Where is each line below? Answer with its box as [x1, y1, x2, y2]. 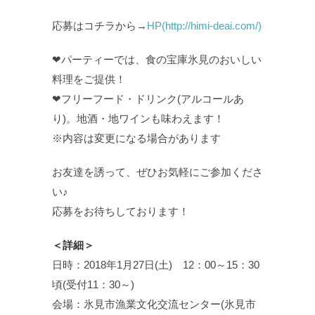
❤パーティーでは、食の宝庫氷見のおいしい [52, 53, 262, 66]
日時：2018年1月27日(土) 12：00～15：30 [52, 259, 259, 271]
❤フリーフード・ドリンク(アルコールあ [52, 93, 244, 105]
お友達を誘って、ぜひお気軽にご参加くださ [52, 166, 263, 179]
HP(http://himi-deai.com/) [147, 20, 262, 32]
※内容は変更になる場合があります [52, 132, 221, 145]
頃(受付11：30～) [52, 278, 134, 291]
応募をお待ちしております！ [52, 205, 189, 218]
